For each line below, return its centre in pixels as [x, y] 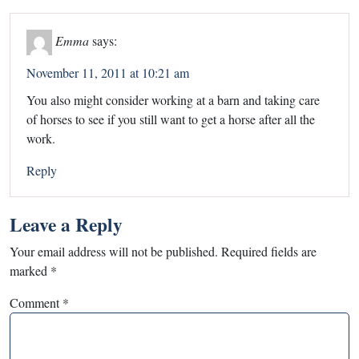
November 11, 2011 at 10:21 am [108, 73]
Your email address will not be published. [114, 252]
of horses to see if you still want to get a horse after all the [171, 119]
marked [30, 271]
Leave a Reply [66, 225]
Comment [36, 303]
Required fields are [269, 252]
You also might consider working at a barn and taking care [173, 100]
